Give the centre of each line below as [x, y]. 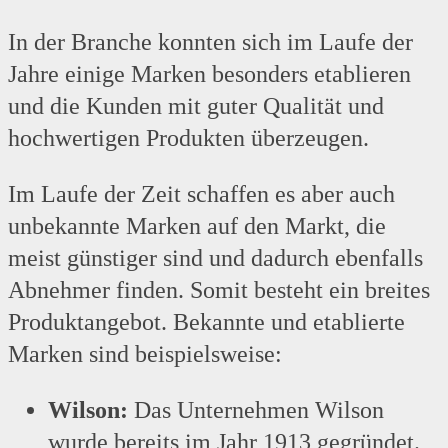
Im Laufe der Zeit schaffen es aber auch [201, 194]
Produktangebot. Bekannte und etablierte [206, 322]
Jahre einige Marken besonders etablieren [209, 74]
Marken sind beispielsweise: [145, 354]
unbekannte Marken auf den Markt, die [197, 226]
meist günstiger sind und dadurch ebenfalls [215, 258]
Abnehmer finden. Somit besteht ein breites [219, 290]
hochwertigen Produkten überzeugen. [188, 138]
